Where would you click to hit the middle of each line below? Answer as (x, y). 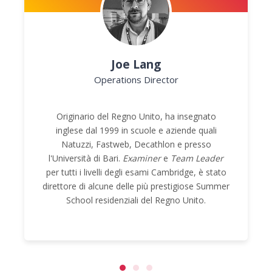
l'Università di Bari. (86, 158)
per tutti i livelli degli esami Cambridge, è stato (136, 172)
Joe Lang (136, 65)
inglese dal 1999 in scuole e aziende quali (136, 131)
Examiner (142, 158)
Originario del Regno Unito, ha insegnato (136, 117)
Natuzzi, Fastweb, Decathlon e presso (136, 144)
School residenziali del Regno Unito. (136, 200)
